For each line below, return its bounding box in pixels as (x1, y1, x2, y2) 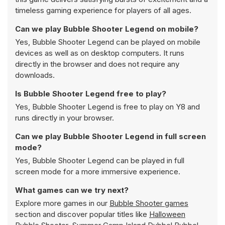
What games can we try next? (15, 185, 129, 195)
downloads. (15, 70, 55, 80)
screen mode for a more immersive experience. (15, 167, 180, 176)
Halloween (149, 209, 185, 219)
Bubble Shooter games (109, 198, 188, 208)
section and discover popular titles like (15, 209, 149, 219)
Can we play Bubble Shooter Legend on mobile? (15, 24, 198, 34)
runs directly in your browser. (15, 113, 114, 123)
